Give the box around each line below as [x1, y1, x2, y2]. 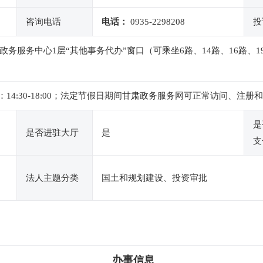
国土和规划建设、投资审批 [102, 173, 207, 183]
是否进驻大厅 [26, 128, 79, 137]
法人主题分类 [26, 173, 79, 183]
